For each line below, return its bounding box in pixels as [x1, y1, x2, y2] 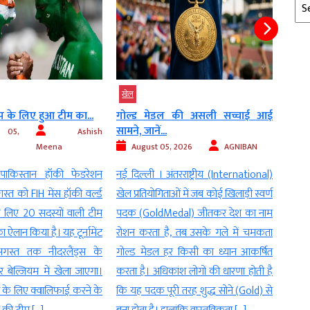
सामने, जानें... [116, 122, 167, 141]
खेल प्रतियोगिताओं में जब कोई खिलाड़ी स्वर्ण [116, 185, 273, 204]
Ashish [77, 125, 102, 139]
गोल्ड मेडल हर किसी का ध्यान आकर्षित [116, 243, 273, 262]
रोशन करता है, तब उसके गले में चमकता [116, 224, 273, 243]
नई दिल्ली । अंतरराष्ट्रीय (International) [116, 165, 273, 185]
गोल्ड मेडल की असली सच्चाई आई [116, 107, 273, 126]
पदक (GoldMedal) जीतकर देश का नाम [116, 204, 273, 224]
